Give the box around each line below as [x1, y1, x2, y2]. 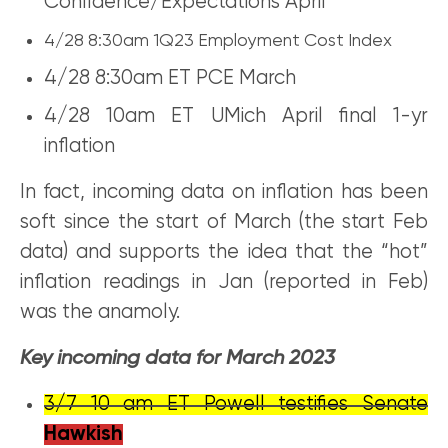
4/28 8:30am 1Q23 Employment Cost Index [44, 32, 392, 51]
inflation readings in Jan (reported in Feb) [20, 272, 428, 294]
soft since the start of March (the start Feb [20, 212, 428, 234]
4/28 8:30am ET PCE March [44, 68, 296, 90]
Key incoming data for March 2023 [20, 348, 335, 370]
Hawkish [44, 424, 123, 446]
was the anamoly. [20, 302, 180, 324]
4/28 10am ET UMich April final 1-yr [44, 106, 428, 128]
